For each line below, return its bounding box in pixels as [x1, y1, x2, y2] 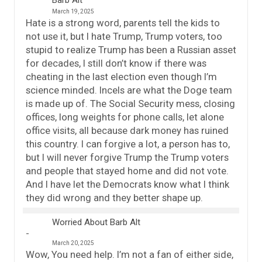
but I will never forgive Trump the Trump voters [26, 151, 229, 164]
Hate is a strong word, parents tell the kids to [26, 17, 220, 29]
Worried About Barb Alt [52, 217, 140, 228]
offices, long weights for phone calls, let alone [26, 111, 224, 123]
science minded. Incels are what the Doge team [26, 84, 232, 96]
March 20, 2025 [52, 240, 94, 247]
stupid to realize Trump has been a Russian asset [26, 44, 236, 56]
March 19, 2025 [52, 8, 94, 15]
